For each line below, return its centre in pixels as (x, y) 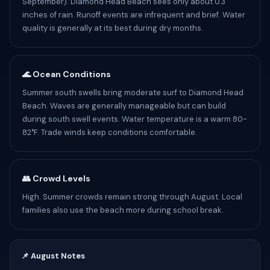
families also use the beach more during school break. (123, 210)
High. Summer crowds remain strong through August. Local (132, 197)
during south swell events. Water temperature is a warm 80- (135, 119)
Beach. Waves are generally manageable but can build (124, 106)
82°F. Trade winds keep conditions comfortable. (110, 132)
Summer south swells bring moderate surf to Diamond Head (133, 93)
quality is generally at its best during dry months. (113, 28)
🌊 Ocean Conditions (67, 74)
